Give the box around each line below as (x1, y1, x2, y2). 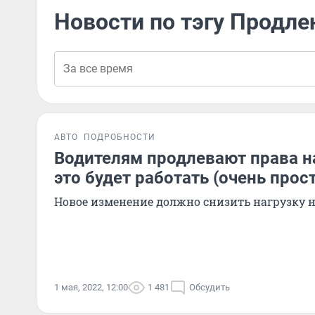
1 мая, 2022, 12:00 (54, 282, 128, 292)
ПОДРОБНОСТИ (84, 132, 155, 142)
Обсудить (189, 282, 230, 292)
